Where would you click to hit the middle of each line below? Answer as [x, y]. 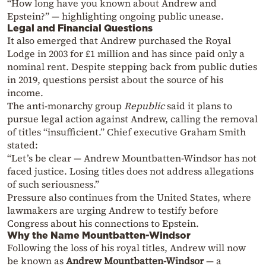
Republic [144, 105]
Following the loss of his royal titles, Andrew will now [126, 247]
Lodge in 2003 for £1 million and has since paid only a [126, 53]
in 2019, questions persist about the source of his [115, 79]
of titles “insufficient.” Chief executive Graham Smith [126, 132]
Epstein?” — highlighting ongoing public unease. [115, 16]
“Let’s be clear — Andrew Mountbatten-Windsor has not [132, 158]
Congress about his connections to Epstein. [103, 223]
